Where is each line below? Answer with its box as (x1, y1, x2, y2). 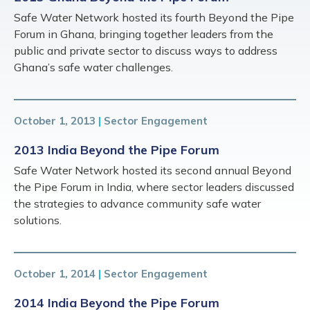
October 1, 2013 (14, 113, 95, 127)
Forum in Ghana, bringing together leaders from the (14, 26, 273, 41)
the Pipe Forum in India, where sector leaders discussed (14, 179, 294, 194)
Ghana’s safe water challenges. (14, 60, 173, 74)
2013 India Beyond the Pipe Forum (14, 141, 219, 158)
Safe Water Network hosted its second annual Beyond (14, 163, 291, 177)
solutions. (14, 212, 62, 227)
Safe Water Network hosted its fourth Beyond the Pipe (14, 10, 294, 24)
